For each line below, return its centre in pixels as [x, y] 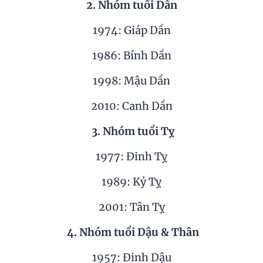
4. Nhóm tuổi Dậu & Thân [133, 232]
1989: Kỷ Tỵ [131, 182]
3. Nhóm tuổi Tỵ [133, 131]
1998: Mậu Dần [131, 81]
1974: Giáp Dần [131, 31]
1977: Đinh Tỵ [131, 157]
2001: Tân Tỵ [131, 207]
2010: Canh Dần [131, 106]
